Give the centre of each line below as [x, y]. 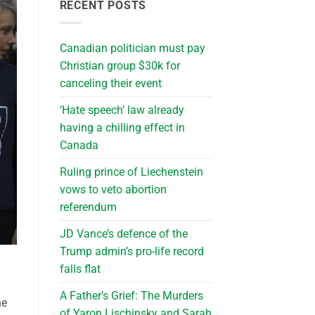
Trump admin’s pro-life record [131, 251]
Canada [79, 145]
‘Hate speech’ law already [122, 110]
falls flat [80, 269]
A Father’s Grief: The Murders [131, 295]
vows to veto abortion [113, 189]
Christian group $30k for [120, 65]
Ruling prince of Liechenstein [131, 172]
